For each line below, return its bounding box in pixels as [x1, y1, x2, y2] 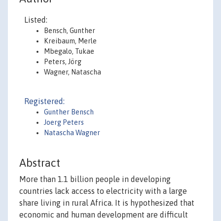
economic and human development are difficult [19, 210, 188, 220]
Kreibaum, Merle [44, 37, 97, 45]
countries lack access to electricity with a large [19, 186, 187, 196]
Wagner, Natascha [44, 68, 101, 76]
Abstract [19, 156, 60, 170]
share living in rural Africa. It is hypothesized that [19, 198, 194, 208]
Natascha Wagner [44, 129, 100, 137]
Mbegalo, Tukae [44, 47, 94, 55]
